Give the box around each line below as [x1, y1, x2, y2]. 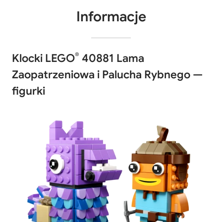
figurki [12, 84, 45, 98]
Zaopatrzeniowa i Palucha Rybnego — [12, 68, 203, 81]
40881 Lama [79, 52, 144, 65]
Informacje [76, 8, 146, 25]
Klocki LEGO [12, 52, 75, 65]
